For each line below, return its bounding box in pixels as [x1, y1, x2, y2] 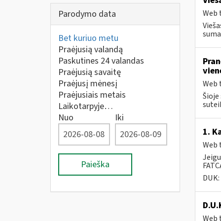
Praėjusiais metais [58, 89, 126, 101]
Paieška [81, 158, 110, 171]
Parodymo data [58, 8, 116, 20]
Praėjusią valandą [58, 43, 123, 56]
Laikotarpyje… [58, 100, 113, 112]
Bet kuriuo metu [58, 32, 118, 44]
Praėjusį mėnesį [58, 77, 117, 90]
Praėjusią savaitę [58, 66, 121, 78]
